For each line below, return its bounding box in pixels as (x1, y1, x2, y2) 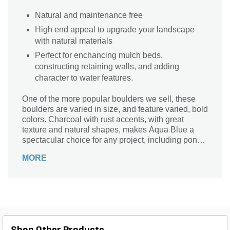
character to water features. (35, 73, 133, 83)
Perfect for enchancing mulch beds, (35, 51, 163, 60)
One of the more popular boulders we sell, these (22, 94, 196, 104)
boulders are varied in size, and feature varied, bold (22, 105, 208, 114)
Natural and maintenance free (35, 11, 143, 20)
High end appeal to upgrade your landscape (35, 25, 195, 34)
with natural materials (35, 36, 112, 46)
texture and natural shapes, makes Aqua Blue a (22, 125, 194, 135)
